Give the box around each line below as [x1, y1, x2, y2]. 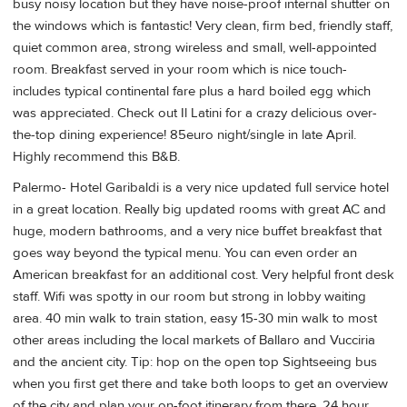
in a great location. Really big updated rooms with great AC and [13, 200, 386, 218]
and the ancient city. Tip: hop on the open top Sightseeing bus [13, 352, 377, 371]
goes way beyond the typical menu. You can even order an [13, 243, 357, 262]
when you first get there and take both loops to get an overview [13, 374, 388, 392]
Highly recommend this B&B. [13, 148, 180, 166]
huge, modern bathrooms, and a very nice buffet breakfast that [13, 222, 382, 240]
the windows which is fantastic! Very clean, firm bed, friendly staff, [13, 17, 392, 35]
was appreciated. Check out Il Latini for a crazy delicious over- [13, 104, 377, 123]
